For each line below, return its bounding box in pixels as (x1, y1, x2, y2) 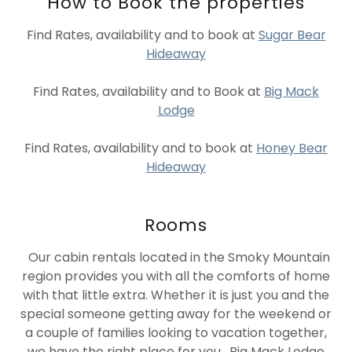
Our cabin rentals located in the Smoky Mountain (22, 247, 330, 266)
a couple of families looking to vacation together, (25, 323, 327, 342)
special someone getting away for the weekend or (20, 304, 332, 323)
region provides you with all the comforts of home (22, 266, 330, 285)
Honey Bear (256, 138, 328, 157)
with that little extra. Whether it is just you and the (23, 285, 329, 304)
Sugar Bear (258, 25, 326, 44)
